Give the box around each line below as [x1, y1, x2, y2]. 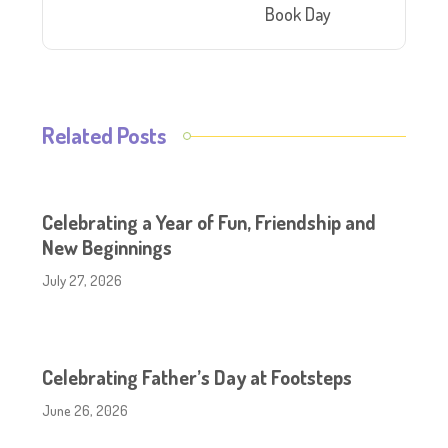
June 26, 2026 [42, 401, 129, 419]
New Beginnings [42, 234, 173, 260]
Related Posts [42, 121, 167, 149]
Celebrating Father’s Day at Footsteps [42, 364, 353, 390]
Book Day [264, 3, 331, 25]
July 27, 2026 [42, 271, 123, 289]
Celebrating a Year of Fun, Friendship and [42, 209, 377, 235]
